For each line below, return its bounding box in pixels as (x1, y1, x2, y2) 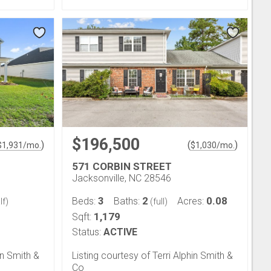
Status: (72, 226, 101, 238)
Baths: (114, 195, 142, 207)
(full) (148, 196, 168, 206)
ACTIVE (103, 226, 137, 238)
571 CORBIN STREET (72, 160, 172, 172)
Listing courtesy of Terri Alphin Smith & (72, 249, 233, 261)
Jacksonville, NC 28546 (72, 172, 171, 184)
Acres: (177, 195, 206, 207)
